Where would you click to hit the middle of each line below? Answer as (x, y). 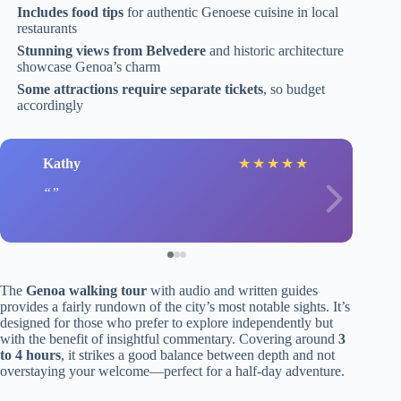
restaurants (47, 28)
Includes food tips (71, 12)
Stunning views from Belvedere (112, 50)
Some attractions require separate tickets (141, 90)
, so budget (294, 90)
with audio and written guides (232, 291)
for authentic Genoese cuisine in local (231, 12)
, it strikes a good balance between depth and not (198, 355)
